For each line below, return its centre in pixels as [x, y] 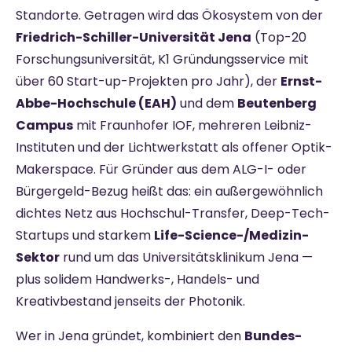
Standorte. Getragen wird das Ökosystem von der [169, 15]
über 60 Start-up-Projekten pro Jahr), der [148, 81]
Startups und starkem [85, 235]
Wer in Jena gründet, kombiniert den [130, 335]
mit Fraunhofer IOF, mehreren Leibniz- [192, 125]
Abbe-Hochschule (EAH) [96, 103]
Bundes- [273, 335]
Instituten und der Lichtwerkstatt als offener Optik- [174, 147]
